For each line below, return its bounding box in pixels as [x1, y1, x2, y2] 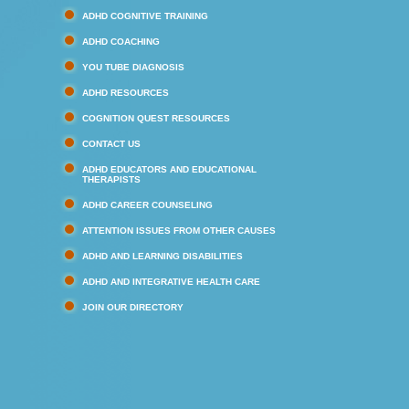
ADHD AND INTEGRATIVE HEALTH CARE [82, 277, 260, 287]
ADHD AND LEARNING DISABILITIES [82, 251, 243, 261]
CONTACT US [82, 139, 141, 149]
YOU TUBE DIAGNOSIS [82, 62, 184, 72]
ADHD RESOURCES [82, 88, 169, 98]
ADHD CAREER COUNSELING [82, 200, 213, 210]
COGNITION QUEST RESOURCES [82, 113, 230, 123]
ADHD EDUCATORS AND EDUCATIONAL [82, 164, 257, 174]
